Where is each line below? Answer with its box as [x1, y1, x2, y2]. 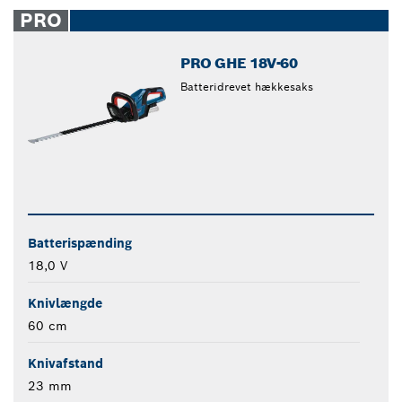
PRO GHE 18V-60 [180, 54, 298, 74]
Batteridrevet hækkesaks [180, 80, 314, 94]
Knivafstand [28, 354, 103, 371]
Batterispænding [28, 234, 132, 251]
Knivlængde [28, 294, 102, 311]
